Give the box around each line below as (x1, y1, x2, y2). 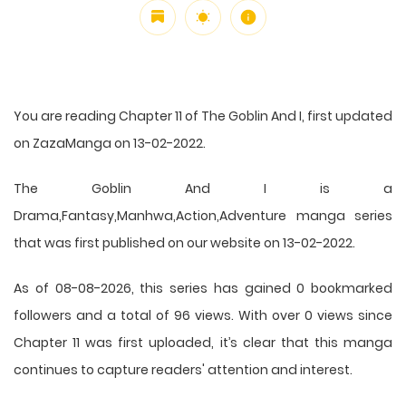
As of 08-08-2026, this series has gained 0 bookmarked (14, 278, 392, 297)
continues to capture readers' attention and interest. (14, 360, 353, 379)
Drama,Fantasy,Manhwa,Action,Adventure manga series (14, 206, 392, 225)
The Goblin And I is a (14, 179, 392, 198)
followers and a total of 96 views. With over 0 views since (14, 305, 392, 324)
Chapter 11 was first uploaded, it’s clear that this (14, 333, 343, 352)
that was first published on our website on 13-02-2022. (14, 233, 355, 252)
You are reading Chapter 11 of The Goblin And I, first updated (14, 106, 392, 125)
